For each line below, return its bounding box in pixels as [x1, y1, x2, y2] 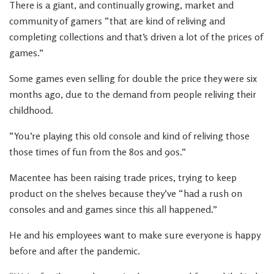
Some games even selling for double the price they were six [9, 72, 257, 84]
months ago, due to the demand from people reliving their [9, 88, 256, 100]
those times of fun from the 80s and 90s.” [9, 146, 186, 158]
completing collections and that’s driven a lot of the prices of [9, 31, 263, 43]
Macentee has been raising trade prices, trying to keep [9, 171, 237, 183]
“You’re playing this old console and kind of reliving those [9, 130, 250, 142]
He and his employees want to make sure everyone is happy [9, 229, 260, 241]
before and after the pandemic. [9, 245, 140, 257]
